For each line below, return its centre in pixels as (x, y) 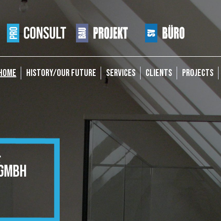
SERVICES (121, 73)
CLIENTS (159, 73)
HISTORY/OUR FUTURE (61, 73)
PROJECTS (198, 73)
